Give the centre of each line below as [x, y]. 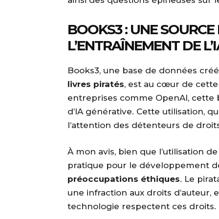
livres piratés [96, 84]
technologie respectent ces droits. [142, 207]
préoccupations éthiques [124, 179]
